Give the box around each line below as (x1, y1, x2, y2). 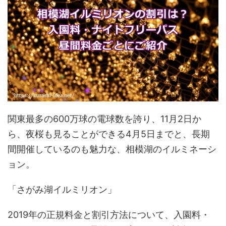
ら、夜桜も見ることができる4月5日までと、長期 (8, 128, 210, 139)
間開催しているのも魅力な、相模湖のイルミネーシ (8, 143, 216, 154)
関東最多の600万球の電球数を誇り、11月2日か (8, 113, 201, 124)
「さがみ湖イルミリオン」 (8, 184, 117, 195)
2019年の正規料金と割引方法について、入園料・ (8, 209, 210, 220)
